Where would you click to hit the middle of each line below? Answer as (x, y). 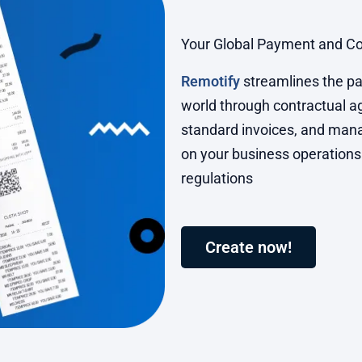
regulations (217, 179)
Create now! (248, 248)
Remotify (210, 82)
